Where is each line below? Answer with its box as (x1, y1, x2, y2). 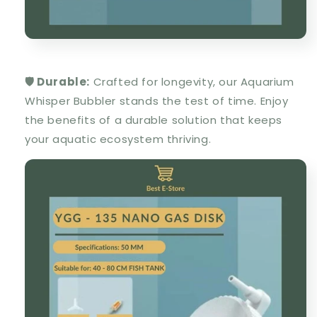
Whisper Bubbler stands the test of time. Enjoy (25, 93, 289, 109)
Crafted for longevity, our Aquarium (90, 74, 294, 90)
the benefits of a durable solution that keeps (25, 113, 283, 128)
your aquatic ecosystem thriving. (25, 132, 212, 147)
